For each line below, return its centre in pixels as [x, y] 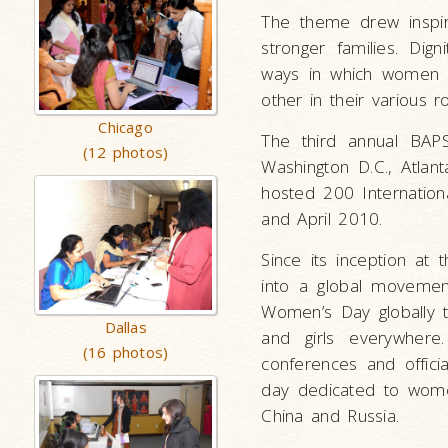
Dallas [125, 327]
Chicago [125, 127]
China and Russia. [330, 415]
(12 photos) [126, 152]
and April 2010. [322, 218]
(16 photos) [126, 352]
